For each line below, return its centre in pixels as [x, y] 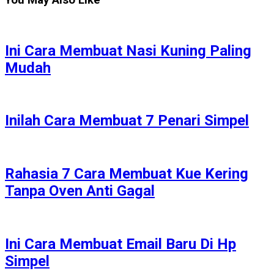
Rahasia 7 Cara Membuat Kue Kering [127, 174]
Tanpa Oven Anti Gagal [80, 191]
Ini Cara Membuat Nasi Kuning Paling [128, 50]
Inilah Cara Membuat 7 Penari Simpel [127, 121]
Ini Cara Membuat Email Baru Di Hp [120, 244]
